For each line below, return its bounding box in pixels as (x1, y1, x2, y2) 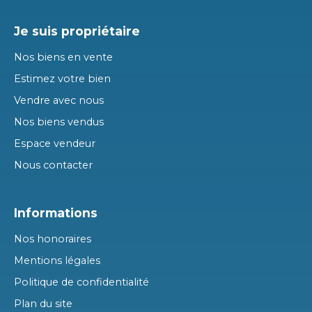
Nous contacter (14, 158, 93, 171)
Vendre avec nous (14, 93, 104, 107)
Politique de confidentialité (14, 275, 149, 288)
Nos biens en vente (14, 50, 113, 63)
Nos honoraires (14, 232, 91, 245)
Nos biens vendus (14, 115, 104, 128)
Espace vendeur (14, 136, 95, 150)
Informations (14, 205, 97, 220)
